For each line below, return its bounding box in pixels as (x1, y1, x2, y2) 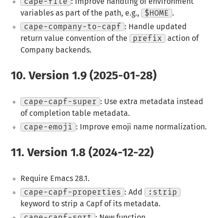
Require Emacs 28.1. (20, 174, 90, 182)
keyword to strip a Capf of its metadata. (20, 200, 161, 208)
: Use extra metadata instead (100, 98, 203, 106)
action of (165, 35, 199, 43)
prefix (132, 35, 162, 43)
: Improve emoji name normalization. (75, 123, 207, 131)
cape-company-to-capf (23, 23, 121, 31)
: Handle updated (124, 23, 187, 31)
